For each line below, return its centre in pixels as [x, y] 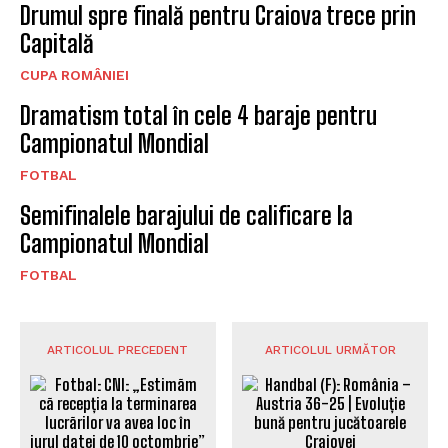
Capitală [57, 43]
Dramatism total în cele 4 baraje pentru [198, 115]
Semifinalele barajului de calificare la [186, 215]
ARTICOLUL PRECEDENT [118, 349]
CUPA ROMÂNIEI [74, 74]
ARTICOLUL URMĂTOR [330, 349]
